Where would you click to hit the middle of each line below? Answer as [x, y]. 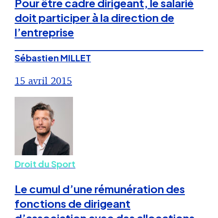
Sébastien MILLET [53, 58]
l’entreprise [44, 32]
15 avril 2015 [43, 81]
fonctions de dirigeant [73, 204]
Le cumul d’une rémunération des [100, 189]
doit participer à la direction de [94, 18]
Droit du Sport [45, 164]
